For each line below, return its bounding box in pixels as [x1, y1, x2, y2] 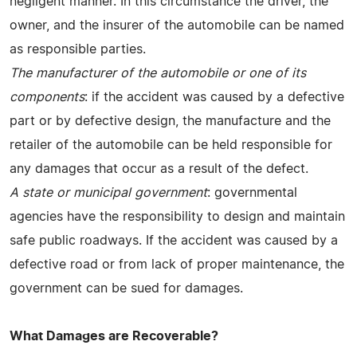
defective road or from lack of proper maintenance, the [10, 257, 344, 271]
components [10, 90, 84, 104]
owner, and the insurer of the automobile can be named [10, 18, 344, 32]
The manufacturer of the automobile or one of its [10, 66, 306, 80]
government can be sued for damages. [10, 281, 243, 295]
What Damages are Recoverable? [10, 329, 218, 343]
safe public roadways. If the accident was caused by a [10, 233, 338, 247]
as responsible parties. [10, 42, 146, 56]
